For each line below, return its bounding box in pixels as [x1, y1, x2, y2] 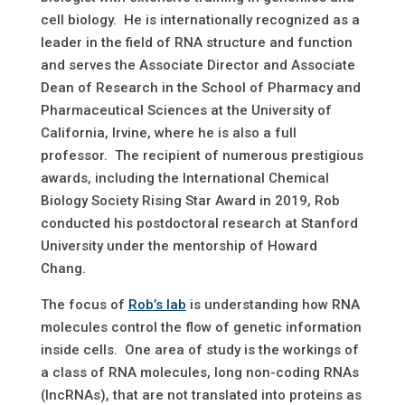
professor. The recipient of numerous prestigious [40, 147, 363, 165]
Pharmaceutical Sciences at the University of [40, 102, 332, 119]
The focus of [40, 297, 128, 314]
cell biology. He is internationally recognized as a [40, 12, 360, 29]
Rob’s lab [127, 297, 186, 314]
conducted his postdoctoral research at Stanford [40, 215, 358, 232]
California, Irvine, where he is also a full [40, 125, 297, 142]
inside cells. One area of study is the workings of [40, 342, 359, 359]
